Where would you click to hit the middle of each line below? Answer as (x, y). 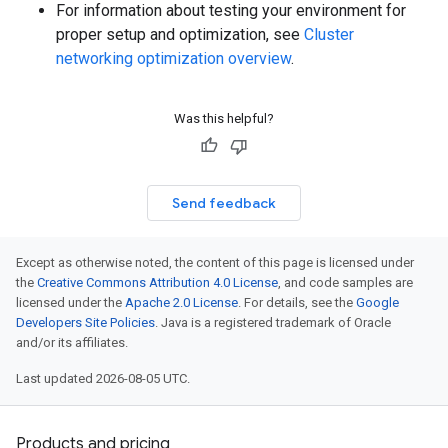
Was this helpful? (224, 118)
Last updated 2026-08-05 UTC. (103, 378)
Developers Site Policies (85, 322)
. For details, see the (297, 302)
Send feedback (224, 203)
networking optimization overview (173, 58)
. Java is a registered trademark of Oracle (273, 322)
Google (377, 302)
